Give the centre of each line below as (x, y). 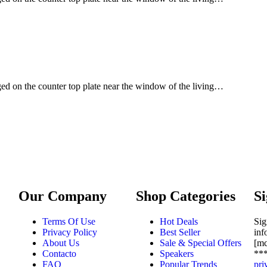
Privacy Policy (69, 232)
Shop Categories (186, 196)
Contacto (59, 254)
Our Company (62, 196)
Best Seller (180, 232)
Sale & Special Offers (201, 243)
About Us (60, 243)
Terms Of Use (69, 221)
